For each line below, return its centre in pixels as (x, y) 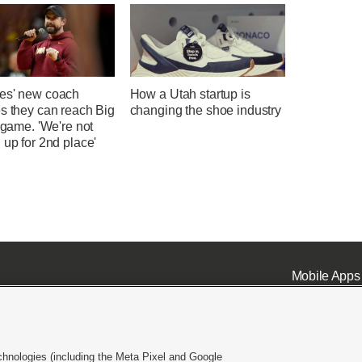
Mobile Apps (326, 276)
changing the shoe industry (205, 111)
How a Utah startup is (190, 95)
